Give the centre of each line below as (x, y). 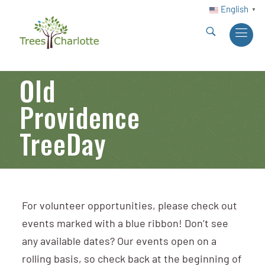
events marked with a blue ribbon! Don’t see (125, 224)
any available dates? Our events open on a (119, 242)
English (235, 10)
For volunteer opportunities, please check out (129, 207)
